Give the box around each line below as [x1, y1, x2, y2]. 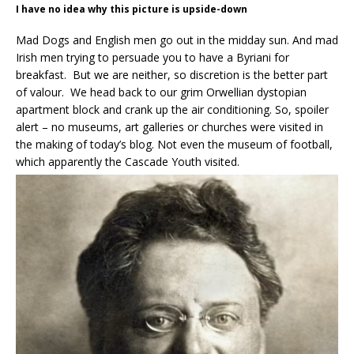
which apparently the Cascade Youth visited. [16, 154, 239, 170]
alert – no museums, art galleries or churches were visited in [16, 119, 323, 135]
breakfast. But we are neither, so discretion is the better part [16, 67, 328, 83]
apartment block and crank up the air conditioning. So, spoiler [16, 102, 329, 118]
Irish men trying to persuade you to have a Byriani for [16, 50, 289, 66]
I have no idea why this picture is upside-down [16, 2, 247, 17]
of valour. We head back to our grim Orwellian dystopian [16, 85, 307, 100]
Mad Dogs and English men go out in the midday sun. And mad [16, 32, 338, 48]
